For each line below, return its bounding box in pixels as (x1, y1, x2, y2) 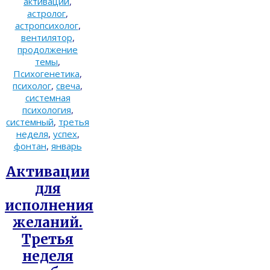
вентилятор (20, 31, 72, 44)
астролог (27, 7, 66, 20)
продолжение (17, 43, 78, 56)
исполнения (5, 196, 93, 214)
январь (51, 140, 82, 152)
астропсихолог (14, 19, 78, 32)
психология (22, 104, 71, 116)
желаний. (13, 213, 83, 231)
